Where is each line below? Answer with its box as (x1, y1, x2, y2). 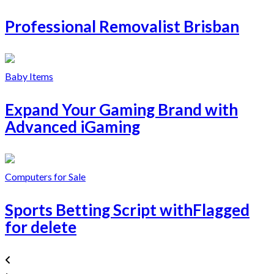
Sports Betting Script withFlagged (5, 199, 250, 220)
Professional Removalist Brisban (5, 16, 239, 36)
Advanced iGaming (5, 116, 140, 136)
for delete (5, 217, 76, 237)
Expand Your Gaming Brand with (5, 99, 238, 119)
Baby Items (5, 70, 53, 82)
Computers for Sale (5, 170, 86, 182)
